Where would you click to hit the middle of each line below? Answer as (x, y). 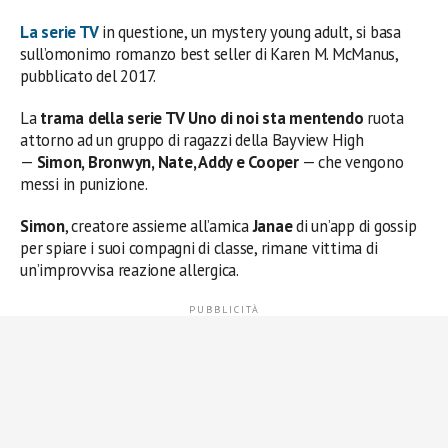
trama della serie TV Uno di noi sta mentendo (202, 117)
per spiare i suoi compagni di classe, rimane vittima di (199, 247)
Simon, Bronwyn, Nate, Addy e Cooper (167, 161)
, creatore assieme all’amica (156, 225)
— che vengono (351, 161)
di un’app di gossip (354, 225)
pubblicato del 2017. (88, 75)
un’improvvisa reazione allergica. (129, 269)
